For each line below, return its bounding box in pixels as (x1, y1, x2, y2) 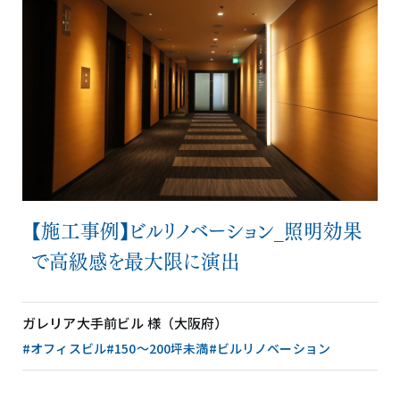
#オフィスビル (22, 338, 106, 357)
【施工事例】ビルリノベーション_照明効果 (31, 213, 362, 245)
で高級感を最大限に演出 (31, 244, 240, 275)
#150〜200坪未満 (105, 338, 209, 357)
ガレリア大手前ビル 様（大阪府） (22, 312, 229, 332)
